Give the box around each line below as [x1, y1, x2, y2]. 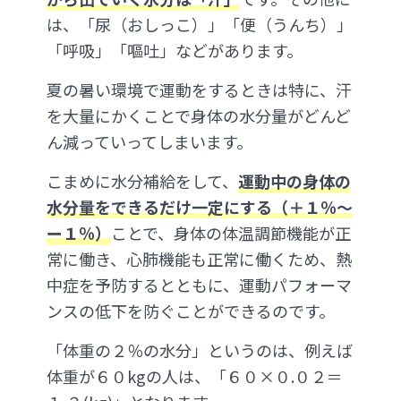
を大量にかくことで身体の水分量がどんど [47, 103, 351, 127]
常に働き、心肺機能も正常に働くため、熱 [47, 246, 352, 270]
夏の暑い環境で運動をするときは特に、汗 [47, 77, 352, 101]
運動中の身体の [238, 168, 351, 192]
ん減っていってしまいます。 [47, 129, 252, 153]
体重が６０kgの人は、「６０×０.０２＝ [47, 363, 343, 388]
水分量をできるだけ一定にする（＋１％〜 [47, 194, 353, 218]
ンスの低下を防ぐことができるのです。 [47, 298, 335, 322]
